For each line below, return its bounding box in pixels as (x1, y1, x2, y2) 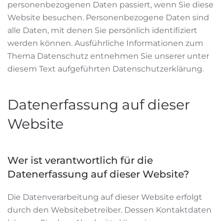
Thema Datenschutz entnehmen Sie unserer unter (7, 51, 209, 61)
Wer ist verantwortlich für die (7, 154, 153, 166)
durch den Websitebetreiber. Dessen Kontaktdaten (7, 205, 212, 215)
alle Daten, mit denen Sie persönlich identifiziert (7, 26, 197, 35)
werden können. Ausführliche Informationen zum (7, 38, 203, 48)
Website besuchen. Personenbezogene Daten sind (7, 13, 209, 22)
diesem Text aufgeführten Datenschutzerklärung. (7, 64, 204, 74)
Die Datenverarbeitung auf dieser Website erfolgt (7, 192, 202, 202)
